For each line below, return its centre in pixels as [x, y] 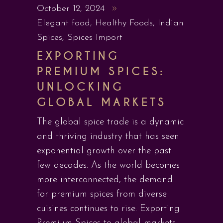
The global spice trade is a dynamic [110, 122]
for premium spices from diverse [102, 194]
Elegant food [63, 23]
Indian [171, 23]
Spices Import [95, 38]
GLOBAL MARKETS [102, 102]
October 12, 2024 [72, 9]
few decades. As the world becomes [108, 166]
